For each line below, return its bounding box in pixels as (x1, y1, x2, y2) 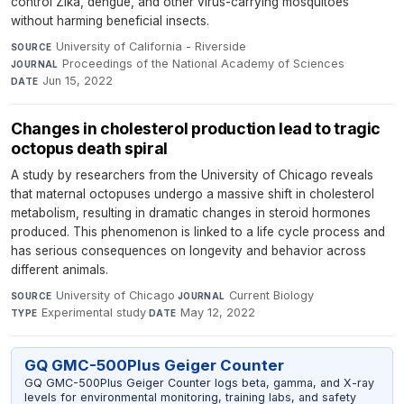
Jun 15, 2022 (42, 74, 114, 88)
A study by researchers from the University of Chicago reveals (11, 168, 373, 183)
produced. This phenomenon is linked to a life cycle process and (11, 225, 385, 240)
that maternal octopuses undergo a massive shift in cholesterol (11, 187, 374, 202)
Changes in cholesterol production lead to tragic (11, 119, 381, 139)
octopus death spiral (11, 139, 168, 159)
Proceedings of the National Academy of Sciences (62, 57, 345, 71)
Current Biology (229, 289, 315, 303)
